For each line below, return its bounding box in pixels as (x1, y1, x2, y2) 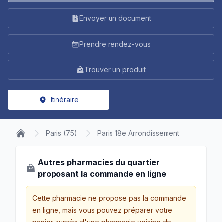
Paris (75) (46, 129, 77, 137)
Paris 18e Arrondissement (97, 129, 179, 137)
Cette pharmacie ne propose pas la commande (32, 194, 186, 202)
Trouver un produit (84, 65, 146, 74)
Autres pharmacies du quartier (38, 157, 160, 167)
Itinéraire (50, 95, 79, 104)
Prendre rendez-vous (79, 40, 151, 48)
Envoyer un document (79, 14, 151, 22)
